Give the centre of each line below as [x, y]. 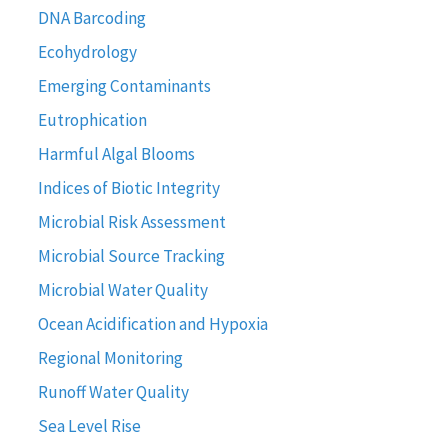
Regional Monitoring [110, 357]
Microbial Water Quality [122, 289]
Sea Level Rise [89, 425]
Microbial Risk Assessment [131, 221]
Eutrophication [92, 119]
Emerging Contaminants [124, 85]
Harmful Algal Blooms [116, 153]
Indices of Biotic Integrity [128, 187]
